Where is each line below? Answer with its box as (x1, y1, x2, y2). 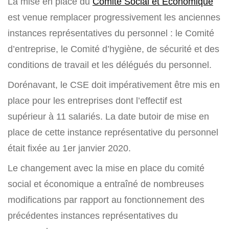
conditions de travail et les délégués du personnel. (8, 59, 212, 70)
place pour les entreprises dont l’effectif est (8, 95, 182, 106)
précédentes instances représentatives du (8, 210, 178, 221)
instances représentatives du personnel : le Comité (8, 28, 214, 38)
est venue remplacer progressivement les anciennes (8, 12, 220, 22)
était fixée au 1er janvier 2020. (8, 143, 131, 153)
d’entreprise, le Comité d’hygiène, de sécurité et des (8, 43, 219, 54)
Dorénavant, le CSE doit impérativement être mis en (8, 79, 220, 90)
